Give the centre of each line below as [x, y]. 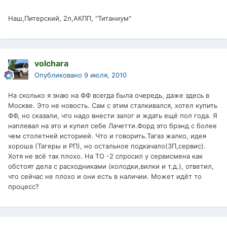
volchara [51, 64]
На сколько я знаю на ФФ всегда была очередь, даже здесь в [109, 96]
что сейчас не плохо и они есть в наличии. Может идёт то [105, 177]
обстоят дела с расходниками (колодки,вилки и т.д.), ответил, [111, 166]
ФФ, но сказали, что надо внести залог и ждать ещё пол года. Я [113, 116]
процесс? [24, 187]
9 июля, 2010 [105, 75]
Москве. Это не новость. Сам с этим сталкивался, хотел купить [113, 106]
